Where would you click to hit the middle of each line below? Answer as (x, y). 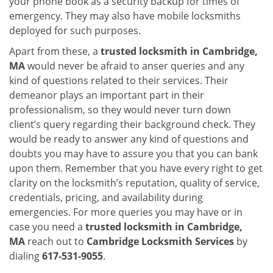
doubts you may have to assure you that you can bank (133, 154)
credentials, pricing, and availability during (106, 197)
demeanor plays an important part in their (107, 95)
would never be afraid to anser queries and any (135, 66)
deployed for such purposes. (75, 30)
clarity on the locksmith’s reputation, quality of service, (134, 183)
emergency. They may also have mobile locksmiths (125, 16)
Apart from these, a (55, 51)
